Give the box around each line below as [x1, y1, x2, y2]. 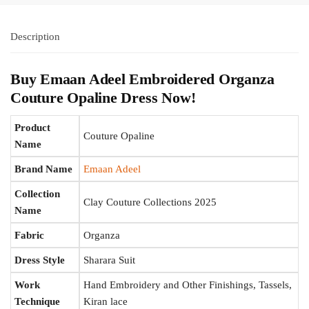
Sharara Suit [83, 254, 135, 266]
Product [14, 121, 50, 133]
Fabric [14, 229, 44, 241]
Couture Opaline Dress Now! [10, 88, 196, 106]
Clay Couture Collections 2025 [83, 196, 217, 208]
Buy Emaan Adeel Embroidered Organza [10, 70, 275, 88]
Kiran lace [83, 295, 128, 307]
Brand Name [14, 163, 72, 175]
